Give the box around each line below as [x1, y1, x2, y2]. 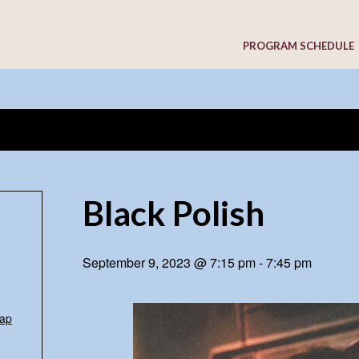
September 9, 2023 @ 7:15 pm [83, 253, 256, 272]
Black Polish [83, 193, 264, 233]
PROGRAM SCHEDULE [243, 39, 354, 52]
